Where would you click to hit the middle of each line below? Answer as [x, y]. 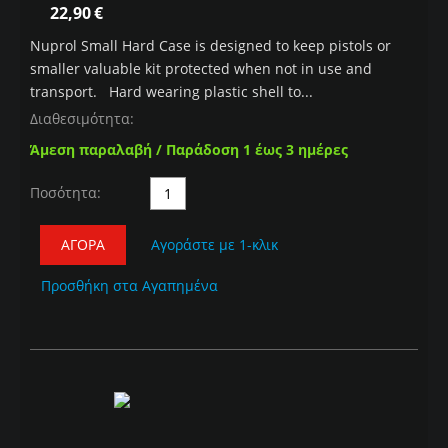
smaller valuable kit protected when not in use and [201, 69]
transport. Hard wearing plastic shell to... [171, 92]
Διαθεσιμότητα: [82, 119]
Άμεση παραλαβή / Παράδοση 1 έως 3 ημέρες [189, 150]
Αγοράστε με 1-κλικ [214, 245]
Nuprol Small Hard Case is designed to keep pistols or [210, 46]
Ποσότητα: [65, 193]
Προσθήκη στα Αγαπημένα [129, 286]
